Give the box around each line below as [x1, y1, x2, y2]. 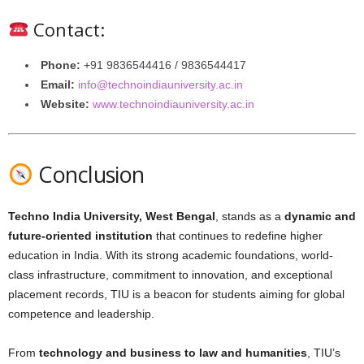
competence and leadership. [8, 307, 154, 320]
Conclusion [32, 159, 145, 189]
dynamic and [284, 210, 356, 223]
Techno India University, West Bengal [8, 210, 215, 223]
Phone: [41, 58, 80, 71]
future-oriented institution [8, 229, 153, 242]
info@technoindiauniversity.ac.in [78, 78, 243, 91]
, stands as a [215, 210, 284, 223]
